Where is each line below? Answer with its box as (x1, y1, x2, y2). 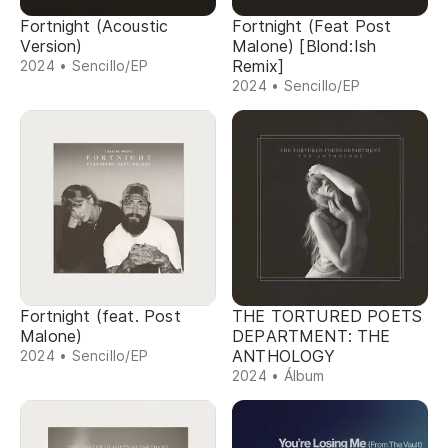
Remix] (232, 56, 285, 76)
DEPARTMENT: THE (232, 326, 391, 346)
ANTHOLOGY (232, 346, 336, 366)
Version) (20, 36, 83, 56)
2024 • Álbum (232, 367, 325, 384)
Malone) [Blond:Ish (232, 36, 377, 56)
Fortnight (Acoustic (20, 16, 169, 36)
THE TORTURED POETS (232, 306, 423, 326)
